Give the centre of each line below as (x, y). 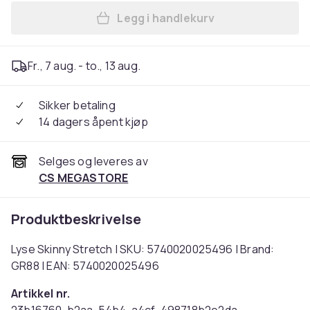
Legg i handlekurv (166, 18)
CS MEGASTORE (84, 178)
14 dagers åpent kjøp (93, 122)
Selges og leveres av (93, 161)
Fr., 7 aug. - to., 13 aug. (84, 66)
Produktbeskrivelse (76, 219)
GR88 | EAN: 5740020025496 (85, 266)
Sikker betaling (77, 105)
